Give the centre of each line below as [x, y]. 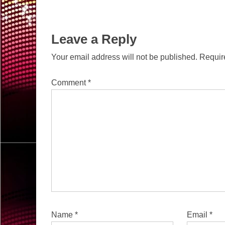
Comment [70, 83]
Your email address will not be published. [124, 57]
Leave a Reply [94, 39]
